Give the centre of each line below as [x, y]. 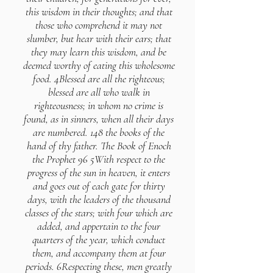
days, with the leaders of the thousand [99, 199]
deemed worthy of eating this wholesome [99, 65]
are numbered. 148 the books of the [99, 132]
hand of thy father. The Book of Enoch [99, 146]
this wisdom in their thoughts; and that [99, 12]
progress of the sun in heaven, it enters [99, 172]
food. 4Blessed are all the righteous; [99, 79]
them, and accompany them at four [99, 253]
